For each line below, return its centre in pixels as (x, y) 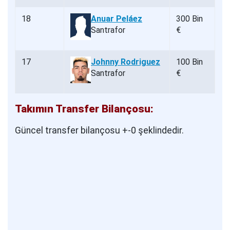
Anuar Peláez (117, 19)
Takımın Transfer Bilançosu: (84, 109)
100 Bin (189, 62)
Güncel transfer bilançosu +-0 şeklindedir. (99, 131)
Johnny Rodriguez (126, 62)
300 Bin (189, 19)
